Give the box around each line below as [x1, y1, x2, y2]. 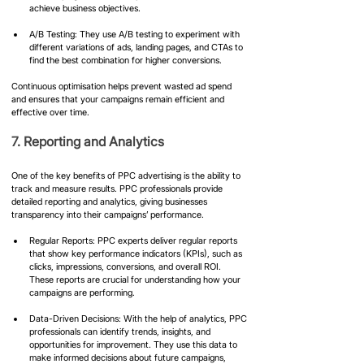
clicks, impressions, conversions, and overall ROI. [29, 260, 223, 272]
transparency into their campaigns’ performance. [11, 208, 204, 220]
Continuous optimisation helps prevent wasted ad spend [11, 80, 234, 92]
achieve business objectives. [29, 2, 141, 14]
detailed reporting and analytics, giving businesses [11, 195, 210, 207]
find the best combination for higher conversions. [29, 54, 222, 66]
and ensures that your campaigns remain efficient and [11, 93, 227, 105]
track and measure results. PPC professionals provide [11, 182, 225, 194]
